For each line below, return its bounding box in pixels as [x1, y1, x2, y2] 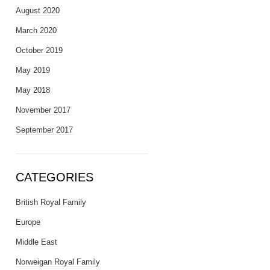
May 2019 [16, 66, 50, 75]
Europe [16, 218, 40, 227]
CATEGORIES [16, 171, 93, 184]
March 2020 [16, 26, 57, 35]
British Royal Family [16, 198, 86, 207]
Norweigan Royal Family [16, 257, 100, 266]
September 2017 [16, 125, 73, 134]
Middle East [16, 237, 57, 246]
